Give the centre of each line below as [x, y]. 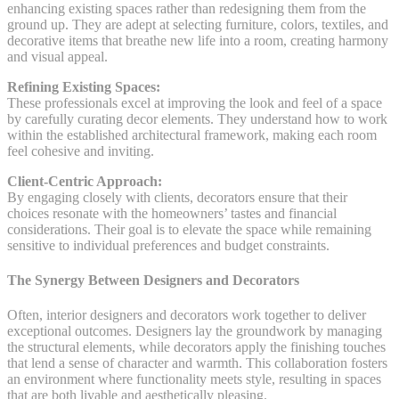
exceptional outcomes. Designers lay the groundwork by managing [195, 331]
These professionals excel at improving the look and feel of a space [195, 102]
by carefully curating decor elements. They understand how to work [197, 118]
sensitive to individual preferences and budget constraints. [168, 245]
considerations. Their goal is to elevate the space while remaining [189, 229]
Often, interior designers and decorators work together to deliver [187, 315]
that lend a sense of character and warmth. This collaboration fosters [197, 363]
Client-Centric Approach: [85, 181]
